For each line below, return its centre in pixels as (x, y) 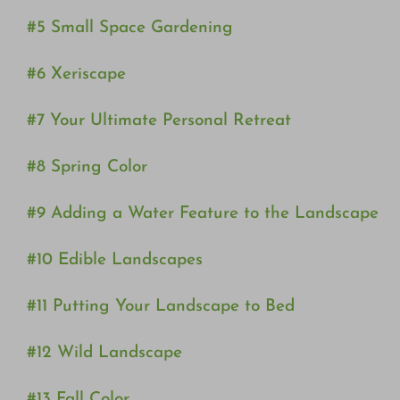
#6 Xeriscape (76, 75)
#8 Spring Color (87, 168)
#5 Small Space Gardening (129, 29)
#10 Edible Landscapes (114, 261)
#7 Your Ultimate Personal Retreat (158, 121)
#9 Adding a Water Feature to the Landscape (202, 214)
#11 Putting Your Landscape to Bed (160, 307)
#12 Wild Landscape (104, 354)
